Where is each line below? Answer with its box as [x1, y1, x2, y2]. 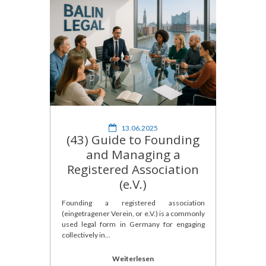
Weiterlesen [112, 254, 154, 264]
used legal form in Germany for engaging [62, 220, 205, 229]
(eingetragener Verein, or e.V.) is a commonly [62, 209, 205, 218]
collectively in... [62, 230, 110, 240]
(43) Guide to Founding [66, 131, 199, 148]
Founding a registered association [62, 198, 205, 208]
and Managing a [85, 145, 180, 163]
